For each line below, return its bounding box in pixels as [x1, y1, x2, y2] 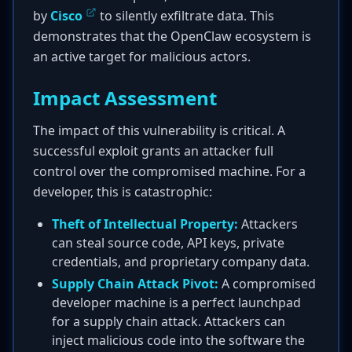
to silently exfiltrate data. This [97, 7, 274, 24]
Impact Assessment [33, 85, 217, 111]
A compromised [218, 275, 316, 292]
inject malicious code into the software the [52, 332, 305, 349]
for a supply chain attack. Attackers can [52, 313, 285, 330]
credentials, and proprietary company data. [52, 253, 310, 270]
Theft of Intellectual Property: [52, 215, 238, 233]
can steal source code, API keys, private [52, 234, 284, 251]
